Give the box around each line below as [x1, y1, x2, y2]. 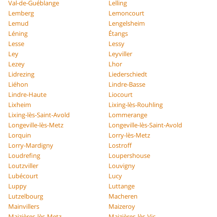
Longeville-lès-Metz [8, 120, 64, 129]
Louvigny [108, 161, 135, 170]
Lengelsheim [108, 18, 145, 28]
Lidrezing [8, 69, 35, 78]
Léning [8, 29, 28, 38]
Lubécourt [8, 171, 39, 180]
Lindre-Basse [108, 79, 145, 89]
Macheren [108, 191, 138, 201]
